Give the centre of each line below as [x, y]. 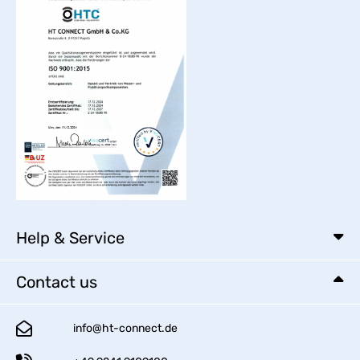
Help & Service [70, 238]
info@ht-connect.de [126, 329]
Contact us [57, 282]
